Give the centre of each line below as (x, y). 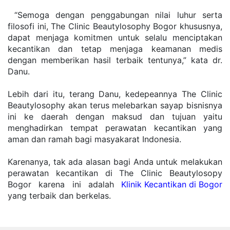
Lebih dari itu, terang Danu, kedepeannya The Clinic (115, 94)
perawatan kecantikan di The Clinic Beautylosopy (115, 173)
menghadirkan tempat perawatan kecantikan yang (115, 128)
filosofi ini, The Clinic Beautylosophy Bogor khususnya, (115, 26)
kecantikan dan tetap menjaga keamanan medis (115, 49)
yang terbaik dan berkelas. (61, 196)
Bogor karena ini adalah (64, 185)
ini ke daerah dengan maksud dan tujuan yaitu (115, 117)
